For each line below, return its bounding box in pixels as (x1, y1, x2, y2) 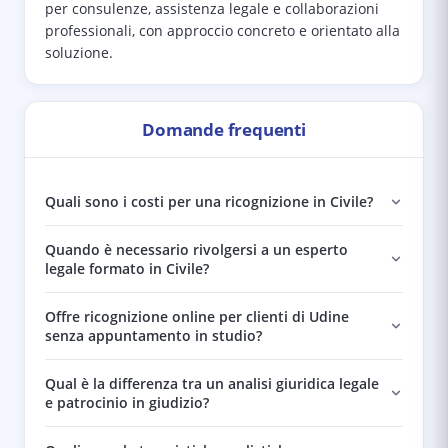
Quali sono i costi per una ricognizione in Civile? (45, 192, 373, 211)
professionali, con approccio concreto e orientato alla (45, 22, 400, 40)
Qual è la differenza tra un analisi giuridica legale (45, 374, 379, 393)
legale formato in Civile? (45, 259, 209, 278)
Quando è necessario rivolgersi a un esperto (45, 240, 348, 259)
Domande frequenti (142, 118, 306, 141)
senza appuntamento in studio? (45, 326, 262, 345)
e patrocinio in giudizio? (45, 393, 209, 412)
